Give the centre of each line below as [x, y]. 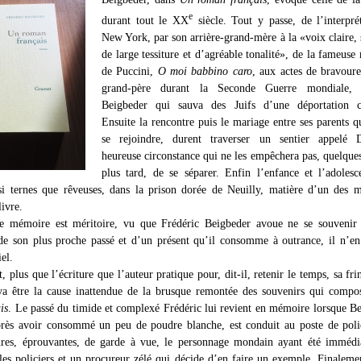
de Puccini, [130, 71]
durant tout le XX [145, 20]
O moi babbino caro [205, 71]
